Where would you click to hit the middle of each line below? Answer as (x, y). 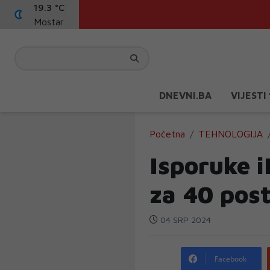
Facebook (231, 259)
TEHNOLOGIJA (231, 134)
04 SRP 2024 (184, 220)
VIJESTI (250, 95)
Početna (167, 134)
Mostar (49, 22)
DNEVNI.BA (185, 95)
